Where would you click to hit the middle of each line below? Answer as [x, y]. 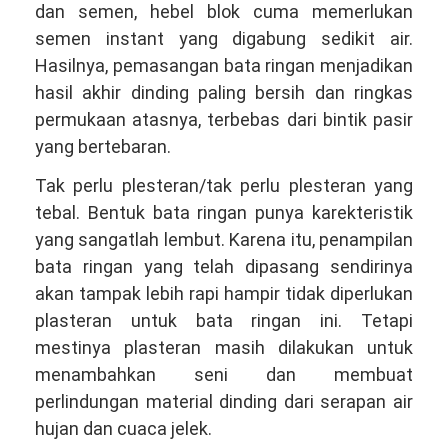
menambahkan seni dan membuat [224, 374]
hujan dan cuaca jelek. [123, 428]
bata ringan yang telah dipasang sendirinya [224, 266]
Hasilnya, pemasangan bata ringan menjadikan [224, 65]
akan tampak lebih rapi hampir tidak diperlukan [224, 293]
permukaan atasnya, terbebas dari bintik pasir [224, 119]
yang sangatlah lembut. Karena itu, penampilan [224, 239]
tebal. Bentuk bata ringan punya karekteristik [224, 212]
